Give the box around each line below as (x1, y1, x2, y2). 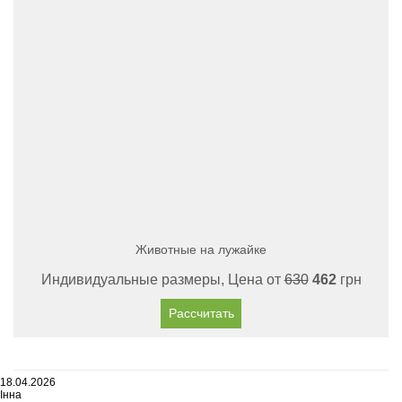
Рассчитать (168, 306, 234, 320)
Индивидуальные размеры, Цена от (40, 272, 284, 287)
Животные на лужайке (135, 242, 267, 257)
